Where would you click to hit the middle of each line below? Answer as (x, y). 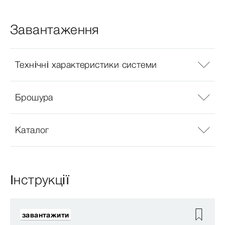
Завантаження (55, 29)
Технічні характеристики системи (86, 65)
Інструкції (40, 180)
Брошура (34, 97)
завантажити (46, 215)
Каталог (32, 130)
